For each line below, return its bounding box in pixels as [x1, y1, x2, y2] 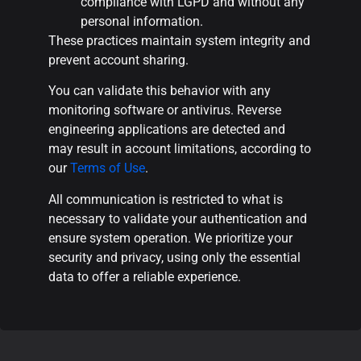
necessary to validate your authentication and [48, 210, 307, 226]
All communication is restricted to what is [48, 191, 283, 207]
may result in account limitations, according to [48, 141, 311, 157]
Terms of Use [70, 160, 145, 176]
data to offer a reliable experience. [48, 268, 241, 284]
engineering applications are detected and [48, 122, 285, 138]
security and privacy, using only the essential [48, 249, 301, 265]
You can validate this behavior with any [48, 83, 271, 99]
